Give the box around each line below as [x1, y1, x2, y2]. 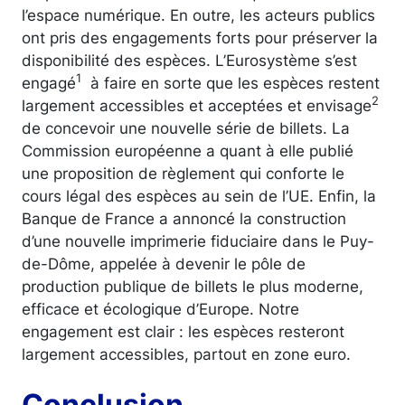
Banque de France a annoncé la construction [22, 208, 346, 228]
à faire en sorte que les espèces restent [81, 72, 380, 92]
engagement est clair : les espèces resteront [22, 321, 344, 341]
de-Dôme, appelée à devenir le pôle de [22, 253, 306, 273]
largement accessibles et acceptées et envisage [22, 95, 372, 115]
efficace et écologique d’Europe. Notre [22, 298, 299, 318]
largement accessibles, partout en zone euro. [22, 344, 351, 363]
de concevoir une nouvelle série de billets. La [22, 118, 350, 137]
